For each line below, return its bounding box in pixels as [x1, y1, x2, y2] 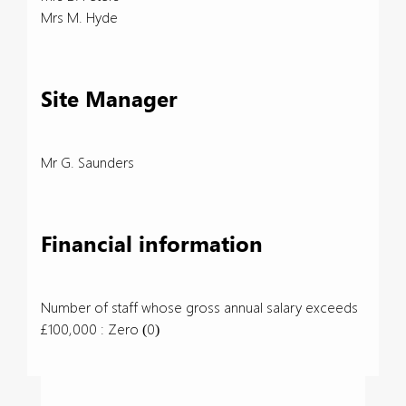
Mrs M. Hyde [41, 7, 118, 26]
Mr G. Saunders [41, 152, 134, 171]
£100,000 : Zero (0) [41, 319, 159, 338]
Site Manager [41, 83, 178, 113]
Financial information [41, 228, 263, 258]
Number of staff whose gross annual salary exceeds [41, 297, 358, 316]
